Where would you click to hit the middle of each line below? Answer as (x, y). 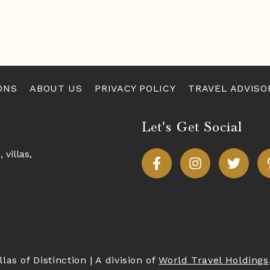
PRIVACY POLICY (135, 88)
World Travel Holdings (214, 260)
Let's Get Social (192, 127)
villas (17, 154)
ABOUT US (56, 88)
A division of (127, 260)
